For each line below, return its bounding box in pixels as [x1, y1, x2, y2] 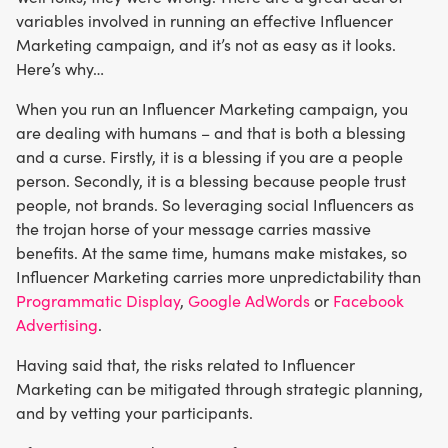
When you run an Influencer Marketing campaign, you [16, 98, 408, 120]
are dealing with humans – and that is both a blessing [16, 122, 406, 144]
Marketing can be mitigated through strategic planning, [16, 378, 423, 400]
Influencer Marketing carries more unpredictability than [16, 266, 421, 288]
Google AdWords [188, 290, 310, 312]
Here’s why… [16, 58, 104, 80]
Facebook [333, 290, 404, 312]
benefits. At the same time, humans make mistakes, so [16, 242, 407, 264]
